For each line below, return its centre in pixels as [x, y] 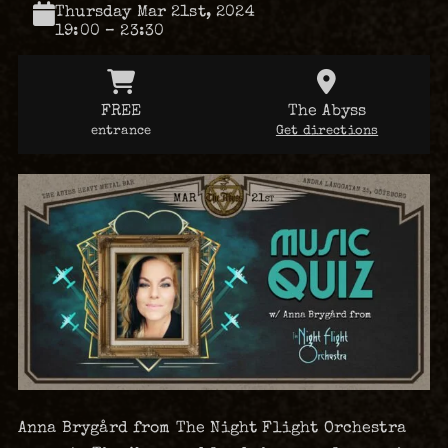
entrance [121, 130]
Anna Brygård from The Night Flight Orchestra [211, 427]
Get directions [327, 130]
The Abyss [327, 110]
